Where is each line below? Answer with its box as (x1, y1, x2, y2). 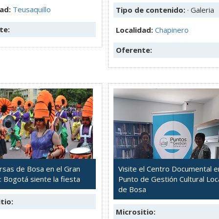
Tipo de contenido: (116, 4, 187, 15)
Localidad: (116, 24, 155, 35)
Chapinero (155, 24, 189, 35)
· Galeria (187, 4, 214, 15)
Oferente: (116, 44, 152, 55)
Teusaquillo (13, 4, 51, 14)
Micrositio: (116, 206, 155, 217)
